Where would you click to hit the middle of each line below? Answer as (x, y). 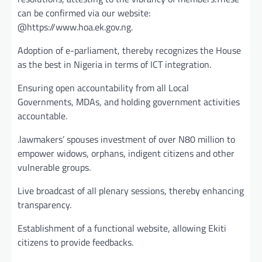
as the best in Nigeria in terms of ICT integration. (114, 64)
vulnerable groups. (54, 167)
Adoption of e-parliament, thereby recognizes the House (129, 50)
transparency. (44, 204)
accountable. (42, 116)
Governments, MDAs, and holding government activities (129, 101)
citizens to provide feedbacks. (75, 242)
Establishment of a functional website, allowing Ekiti (122, 228)
